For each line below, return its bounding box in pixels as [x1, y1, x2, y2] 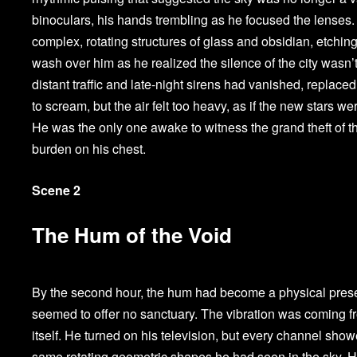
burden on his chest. [32, 139, 147, 159]
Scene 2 [32, 181, 81, 200]
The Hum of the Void [32, 220, 233, 250]
